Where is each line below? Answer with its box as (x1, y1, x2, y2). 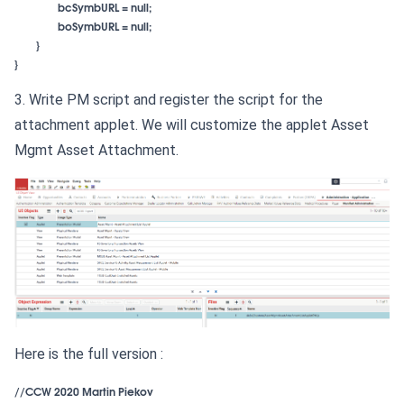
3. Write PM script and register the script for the (14, 91, 323, 109)
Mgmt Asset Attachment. (14, 142, 179, 160)
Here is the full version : (14, 344, 163, 363)
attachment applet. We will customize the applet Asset (14, 116, 369, 134)
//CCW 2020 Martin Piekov (14, 381, 156, 399)
